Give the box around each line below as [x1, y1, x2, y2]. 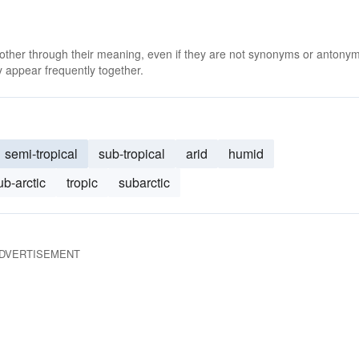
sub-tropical [99, 144, 165, 163]
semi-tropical [5, 144, 78, 163]
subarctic [119, 173, 170, 192]
